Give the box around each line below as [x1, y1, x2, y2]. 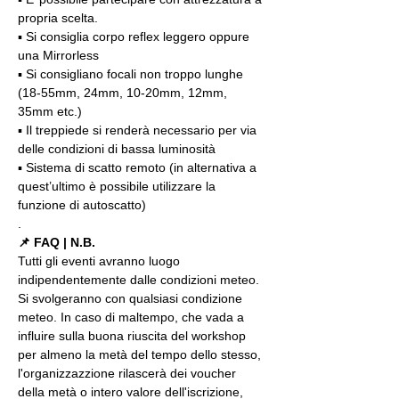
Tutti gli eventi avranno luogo [18, 254, 183, 268]
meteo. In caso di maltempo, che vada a [18, 310, 248, 324]
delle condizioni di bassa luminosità [18, 142, 216, 156]
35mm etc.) [18, 104, 82, 118]
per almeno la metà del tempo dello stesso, [18, 347, 265, 362]
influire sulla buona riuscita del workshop [18, 329, 249, 343]
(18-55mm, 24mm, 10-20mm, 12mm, [18, 85, 231, 100]
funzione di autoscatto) [18, 198, 146, 212]
